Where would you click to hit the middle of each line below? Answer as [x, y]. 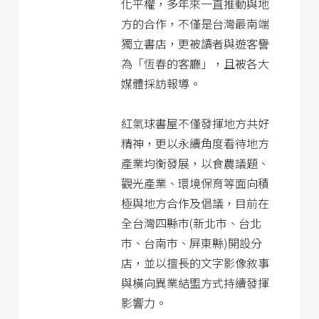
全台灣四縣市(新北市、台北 [192, 223]
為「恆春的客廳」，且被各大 [195, 63]
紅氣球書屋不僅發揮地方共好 [195, 123]
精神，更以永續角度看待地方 [195, 143]
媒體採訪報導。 [161, 83]
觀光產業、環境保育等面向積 [195, 183]
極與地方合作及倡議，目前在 [195, 203]
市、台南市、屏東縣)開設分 [192, 243]
